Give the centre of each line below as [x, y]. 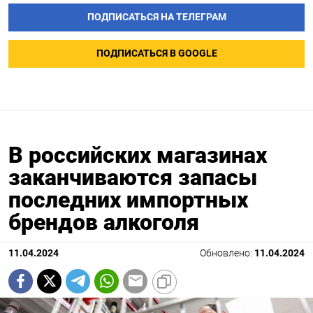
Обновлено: [227, 253]
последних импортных [128, 199]
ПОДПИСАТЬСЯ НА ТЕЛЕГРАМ [156, 17]
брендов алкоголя [104, 222]
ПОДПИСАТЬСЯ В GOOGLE [156, 54]
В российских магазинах [138, 155]
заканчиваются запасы [133, 177]
